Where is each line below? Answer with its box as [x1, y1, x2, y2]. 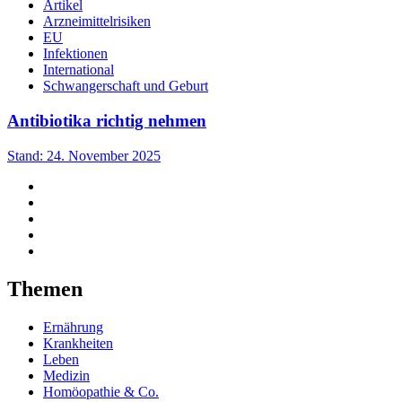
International [43, 62, 114, 78]
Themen [7, 276, 83, 301]
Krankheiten [43, 335, 113, 351]
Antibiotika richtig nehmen [7, 111, 206, 131]
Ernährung [43, 319, 103, 335]
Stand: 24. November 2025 [7, 147, 161, 163]
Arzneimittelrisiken [43, 13, 151, 30]
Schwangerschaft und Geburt [43, 78, 208, 94]
